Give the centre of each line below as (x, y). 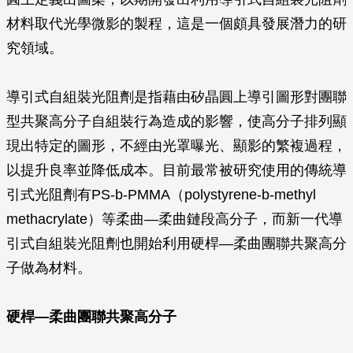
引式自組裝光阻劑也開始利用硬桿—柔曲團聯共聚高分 (176, 243)
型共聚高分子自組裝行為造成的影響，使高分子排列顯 (176, 121)
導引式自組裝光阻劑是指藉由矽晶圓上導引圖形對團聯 (176, 97)
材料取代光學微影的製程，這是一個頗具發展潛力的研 (176, 24)
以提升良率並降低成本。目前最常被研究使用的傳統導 (176, 170)
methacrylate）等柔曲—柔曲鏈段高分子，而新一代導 (175, 219)
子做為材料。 (49, 268)
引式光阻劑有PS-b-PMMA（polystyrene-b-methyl (161, 195)
